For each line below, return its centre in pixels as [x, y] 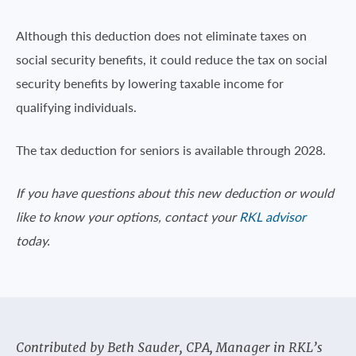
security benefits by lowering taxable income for [150, 83]
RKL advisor [273, 217]
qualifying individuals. [76, 107]
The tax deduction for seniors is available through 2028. [171, 150]
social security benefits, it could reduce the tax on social [172, 60]
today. [33, 241]
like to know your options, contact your [128, 217]
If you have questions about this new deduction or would [175, 193]
